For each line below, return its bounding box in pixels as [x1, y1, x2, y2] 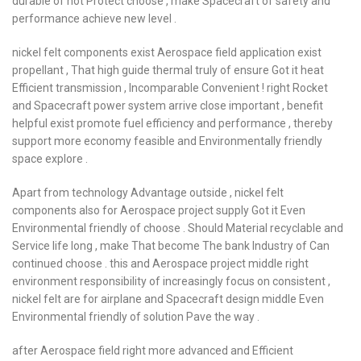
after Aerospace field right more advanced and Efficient [12, 344, 293, 357]
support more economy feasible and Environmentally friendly [12, 135, 322, 147]
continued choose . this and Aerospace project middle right [12, 257, 309, 270]
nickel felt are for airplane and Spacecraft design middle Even [12, 293, 324, 305]
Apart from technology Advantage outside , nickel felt [12, 186, 284, 199]
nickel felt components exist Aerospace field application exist [12, 46, 322, 59]
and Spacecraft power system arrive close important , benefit [12, 99, 323, 112]
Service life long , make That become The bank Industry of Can [12, 239, 330, 252]
